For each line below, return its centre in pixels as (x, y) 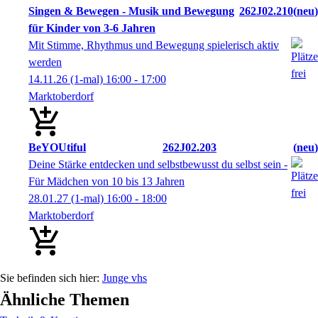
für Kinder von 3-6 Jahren (92, 28)
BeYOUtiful (57, 147)
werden (45, 62)
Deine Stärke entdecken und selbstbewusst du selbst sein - (158, 164)
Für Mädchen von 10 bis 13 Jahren (106, 181)
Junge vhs (125, 278)
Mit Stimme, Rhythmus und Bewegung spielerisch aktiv (154, 45)
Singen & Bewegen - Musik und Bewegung (131, 11)
